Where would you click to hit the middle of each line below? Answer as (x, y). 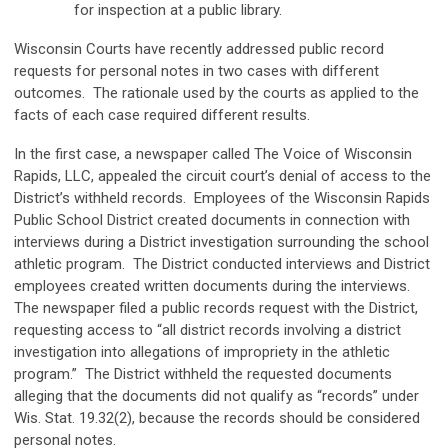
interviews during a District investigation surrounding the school (221, 242)
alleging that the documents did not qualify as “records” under (216, 396)
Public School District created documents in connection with (212, 220)
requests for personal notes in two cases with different (196, 71)
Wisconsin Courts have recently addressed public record (199, 49)
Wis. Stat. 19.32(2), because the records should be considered (217, 418)
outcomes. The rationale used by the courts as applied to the (216, 93)
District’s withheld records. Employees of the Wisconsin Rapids (222, 198)
